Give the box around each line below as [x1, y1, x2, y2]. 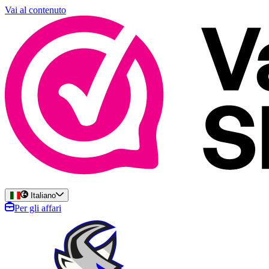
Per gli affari [14, 203, 61, 214]
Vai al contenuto [5, 5, 66, 15]
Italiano [28, 191, 56, 201]
